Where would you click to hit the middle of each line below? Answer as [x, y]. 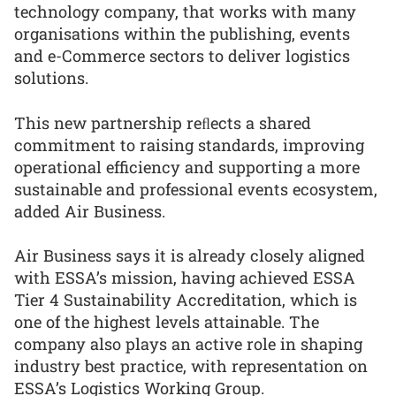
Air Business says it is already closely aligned [190, 256]
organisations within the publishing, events [182, 34]
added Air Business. [90, 211]
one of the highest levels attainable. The [167, 322]
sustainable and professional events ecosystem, [196, 189]
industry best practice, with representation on [191, 366]
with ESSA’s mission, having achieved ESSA [185, 278]
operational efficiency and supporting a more [187, 167]
